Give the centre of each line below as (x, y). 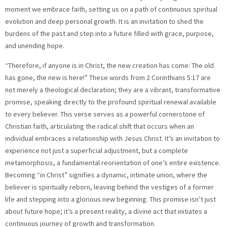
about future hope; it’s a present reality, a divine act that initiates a (106, 211)
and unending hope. (35, 46)
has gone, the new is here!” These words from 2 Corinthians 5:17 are (108, 77)
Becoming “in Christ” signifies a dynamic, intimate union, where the (106, 175)
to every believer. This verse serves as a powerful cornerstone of (105, 114)
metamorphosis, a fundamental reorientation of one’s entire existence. (113, 162)
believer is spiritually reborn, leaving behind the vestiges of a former (109, 187)
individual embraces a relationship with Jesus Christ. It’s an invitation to (112, 138)
